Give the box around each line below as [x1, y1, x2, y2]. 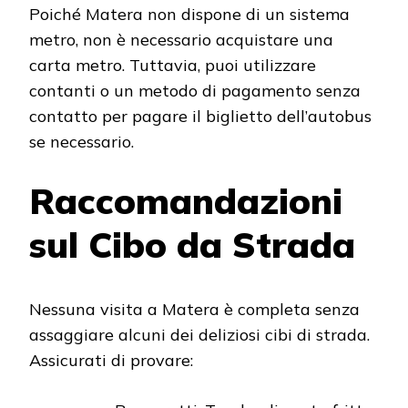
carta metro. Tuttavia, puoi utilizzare [29, 55, 316, 76]
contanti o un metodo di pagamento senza [29, 80, 361, 102]
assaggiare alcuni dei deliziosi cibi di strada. [29, 323, 370, 345]
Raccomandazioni [29, 178, 342, 224]
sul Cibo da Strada [29, 222, 355, 268]
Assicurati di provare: [29, 349, 193, 371]
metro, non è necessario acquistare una [29, 29, 333, 51]
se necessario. [29, 131, 134, 153]
